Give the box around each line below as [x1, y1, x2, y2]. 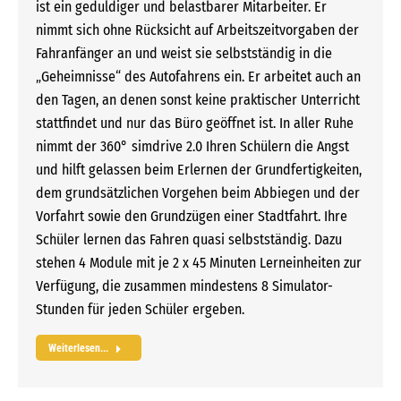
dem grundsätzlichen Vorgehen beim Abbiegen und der [36, 184, 360, 202]
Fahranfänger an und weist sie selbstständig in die [36, 45, 332, 63]
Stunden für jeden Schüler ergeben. [36, 301, 244, 319]
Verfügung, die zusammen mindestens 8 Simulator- [36, 277, 333, 295]
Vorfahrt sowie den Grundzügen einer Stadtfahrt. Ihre [36, 208, 347, 226]
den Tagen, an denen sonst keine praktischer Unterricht [36, 91, 360, 109]
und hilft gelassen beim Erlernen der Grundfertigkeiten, [36, 161, 362, 179]
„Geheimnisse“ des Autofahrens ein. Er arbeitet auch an [36, 68, 361, 86]
